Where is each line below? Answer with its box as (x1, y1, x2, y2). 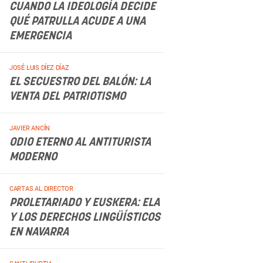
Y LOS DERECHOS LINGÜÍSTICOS (9, 212, 160, 223)
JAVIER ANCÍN (9, 124, 50, 132)
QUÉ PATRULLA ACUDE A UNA (9, 16, 146, 27)
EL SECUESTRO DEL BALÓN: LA (9, 76, 151, 87)
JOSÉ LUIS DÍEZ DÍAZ (9, 64, 69, 72)
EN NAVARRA (9, 227, 69, 238)
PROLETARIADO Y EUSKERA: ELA (9, 197, 160, 208)
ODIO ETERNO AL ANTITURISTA (9, 137, 151, 148)
